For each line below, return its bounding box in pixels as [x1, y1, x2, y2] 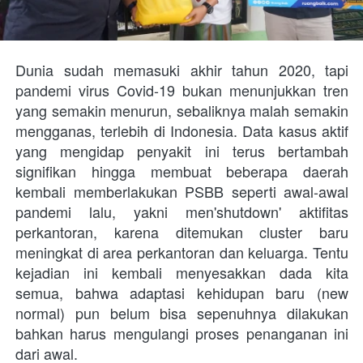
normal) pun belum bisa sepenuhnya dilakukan [15, 301, 348, 323]
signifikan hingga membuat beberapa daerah [15, 160, 348, 181]
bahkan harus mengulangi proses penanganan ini [15, 322, 348, 344]
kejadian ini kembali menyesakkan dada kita [15, 261, 348, 283]
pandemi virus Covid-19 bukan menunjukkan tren [15, 79, 348, 100]
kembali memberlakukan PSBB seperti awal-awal [15, 180, 348, 202]
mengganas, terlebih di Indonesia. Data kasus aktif [15, 119, 348, 141]
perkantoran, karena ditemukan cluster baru [15, 220, 348, 242]
